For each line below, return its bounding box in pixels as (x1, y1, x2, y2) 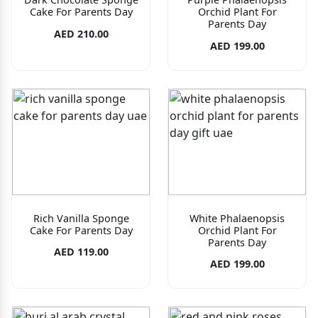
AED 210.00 (53, 26, 109, 40)
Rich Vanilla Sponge (33, 211, 129, 225)
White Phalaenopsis (190, 211, 285, 225)
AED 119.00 (53, 244, 109, 258)
